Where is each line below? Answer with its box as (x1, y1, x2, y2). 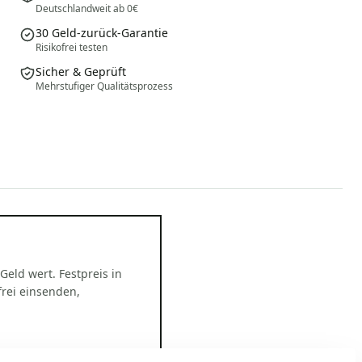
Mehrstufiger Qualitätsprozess (36, 78, 173, 93)
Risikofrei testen (36, 40, 107, 54)
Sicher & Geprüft (36, 63, 126, 79)
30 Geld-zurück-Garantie (36, 24, 168, 40)
